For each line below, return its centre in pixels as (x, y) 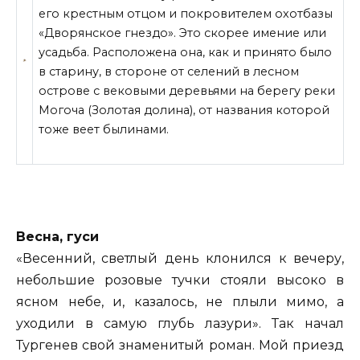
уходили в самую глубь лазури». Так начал (180, 324)
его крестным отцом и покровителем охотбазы (186, 14)
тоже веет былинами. (104, 130)
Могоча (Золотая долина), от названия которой (184, 110)
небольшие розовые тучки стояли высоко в (180, 280)
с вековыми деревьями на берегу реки (213, 91)
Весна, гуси (57, 237)
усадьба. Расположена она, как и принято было (186, 53)
